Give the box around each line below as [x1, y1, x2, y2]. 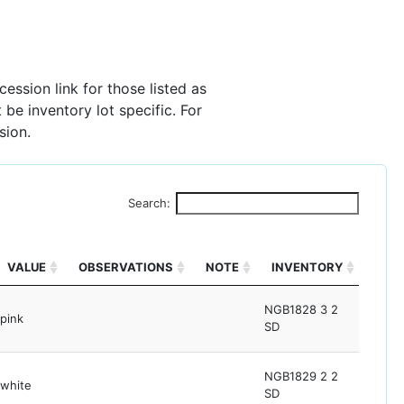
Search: [127, 196, 170, 211]
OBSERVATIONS [78, 260, 173, 275]
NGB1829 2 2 [264, 369, 338, 384]
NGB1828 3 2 [264, 302, 338, 317]
